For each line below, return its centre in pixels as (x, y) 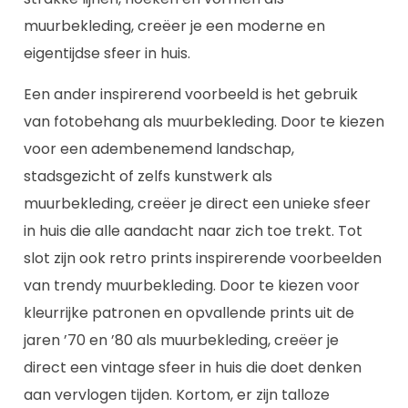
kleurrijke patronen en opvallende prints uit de (189, 312)
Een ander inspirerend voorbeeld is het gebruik (191, 94)
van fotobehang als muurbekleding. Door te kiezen (204, 121)
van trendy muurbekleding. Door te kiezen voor (192, 285)
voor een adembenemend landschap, (159, 148)
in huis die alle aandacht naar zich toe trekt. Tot (193, 230)
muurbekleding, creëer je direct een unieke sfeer (197, 203)
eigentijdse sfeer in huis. (107, 54)
